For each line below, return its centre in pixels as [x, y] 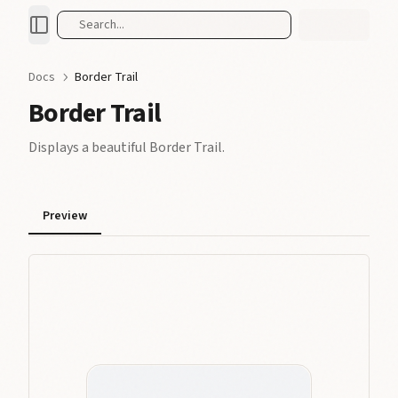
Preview [65, 215]
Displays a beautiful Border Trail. [127, 147]
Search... [102, 25]
